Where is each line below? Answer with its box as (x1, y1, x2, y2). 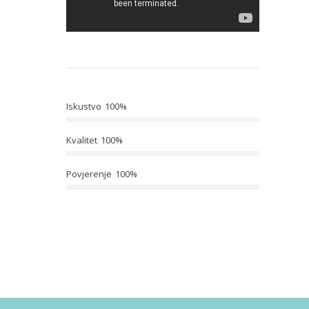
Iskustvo (66, 100, 101, 112)
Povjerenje (66, 168, 112, 180)
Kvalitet (66, 134, 97, 146)
